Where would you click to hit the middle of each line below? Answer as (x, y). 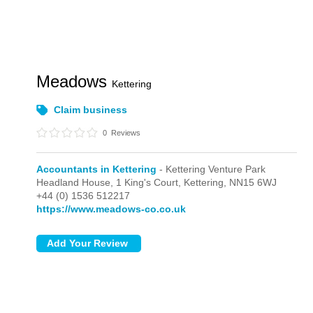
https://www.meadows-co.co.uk (111, 209)
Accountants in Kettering (97, 169)
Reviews (125, 133)
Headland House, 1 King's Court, (110, 182)
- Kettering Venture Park (211, 169)
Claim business (91, 110)
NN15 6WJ (253, 182)
